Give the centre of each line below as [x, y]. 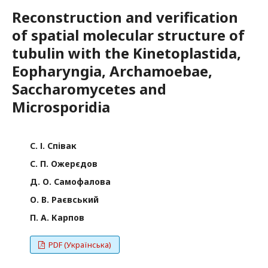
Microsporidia [61, 107]
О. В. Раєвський [64, 200]
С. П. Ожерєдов [64, 164]
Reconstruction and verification [125, 17]
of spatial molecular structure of [128, 35]
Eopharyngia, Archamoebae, [112, 71]
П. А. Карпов [57, 218]
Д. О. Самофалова [70, 182]
